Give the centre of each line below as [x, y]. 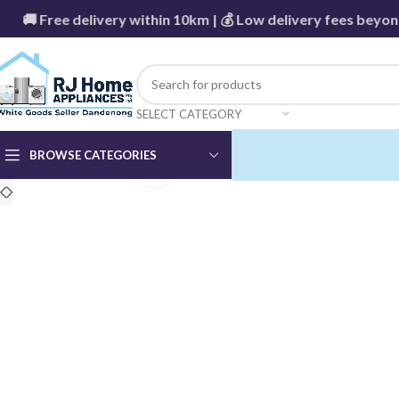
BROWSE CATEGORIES [93, 155]
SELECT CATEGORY [188, 114]
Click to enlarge [222, 164]
